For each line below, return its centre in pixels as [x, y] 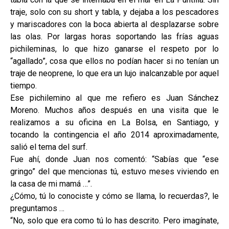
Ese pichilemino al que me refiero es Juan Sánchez [114, 98]
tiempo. [24, 86]
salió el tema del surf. [49, 147]
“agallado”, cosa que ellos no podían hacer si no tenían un [114, 61]
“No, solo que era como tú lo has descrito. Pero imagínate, [114, 221]
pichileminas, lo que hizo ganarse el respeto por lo [114, 49]
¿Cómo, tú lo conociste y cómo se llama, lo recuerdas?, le [114, 196]
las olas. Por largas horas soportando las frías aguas [114, 37]
